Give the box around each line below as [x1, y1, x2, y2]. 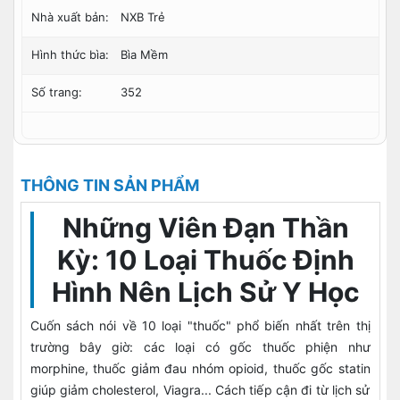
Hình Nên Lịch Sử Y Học [52, 276, 360, 308]
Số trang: [30, 85, 82, 99]
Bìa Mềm [120, 47, 168, 62]
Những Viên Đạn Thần [62, 212, 349, 244]
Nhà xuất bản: [30, 10, 109, 24]
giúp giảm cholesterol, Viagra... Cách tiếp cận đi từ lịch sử [29, 382, 371, 397]
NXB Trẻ [120, 10, 165, 24]
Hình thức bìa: [30, 47, 109, 62]
